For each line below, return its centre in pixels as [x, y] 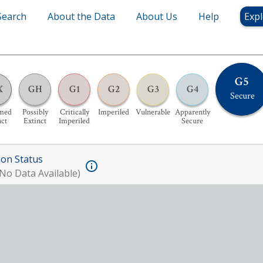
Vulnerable [153, 112]
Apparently [192, 112]
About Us [157, 16]
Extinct [35, 121]
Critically [74, 112]
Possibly [35, 112]
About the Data [81, 16]
